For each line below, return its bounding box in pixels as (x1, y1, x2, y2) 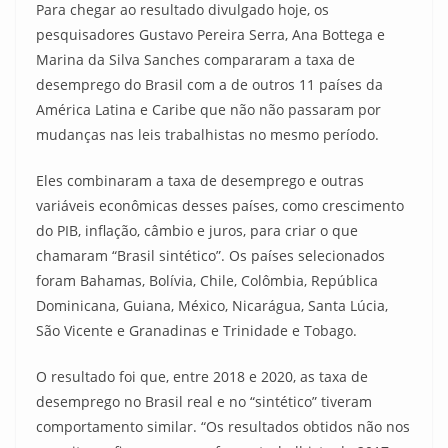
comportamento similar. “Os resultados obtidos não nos (36, 417, 410, 436)
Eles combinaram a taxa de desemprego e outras (36, 171, 364, 190)
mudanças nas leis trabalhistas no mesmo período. (36, 125, 379, 144)
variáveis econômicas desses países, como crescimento (36, 196, 404, 215)
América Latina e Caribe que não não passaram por (36, 100, 381, 119)
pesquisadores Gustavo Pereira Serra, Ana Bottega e (36, 25, 385, 44)
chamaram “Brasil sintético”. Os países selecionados (36, 246, 385, 265)
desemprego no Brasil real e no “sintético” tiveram (36, 392, 372, 411)
